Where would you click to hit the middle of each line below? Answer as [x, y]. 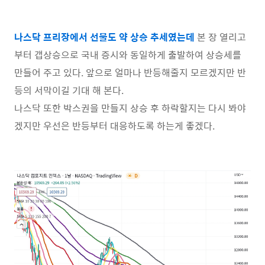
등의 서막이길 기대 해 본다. [69, 90]
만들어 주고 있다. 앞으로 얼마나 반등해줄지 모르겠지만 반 [130, 72]
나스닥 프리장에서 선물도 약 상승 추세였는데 [104, 37]
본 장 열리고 [220, 37]
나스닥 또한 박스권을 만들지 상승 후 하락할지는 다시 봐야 [130, 108]
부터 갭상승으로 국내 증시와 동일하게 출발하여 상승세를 [128, 55]
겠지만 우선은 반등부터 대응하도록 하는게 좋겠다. [114, 126]
